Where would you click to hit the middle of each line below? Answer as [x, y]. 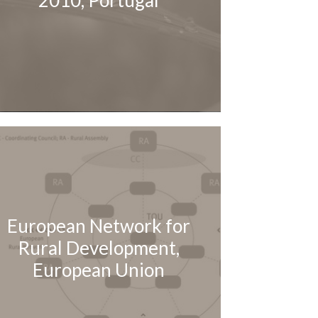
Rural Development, [99, 247]
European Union [99, 269]
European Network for [99, 225]
